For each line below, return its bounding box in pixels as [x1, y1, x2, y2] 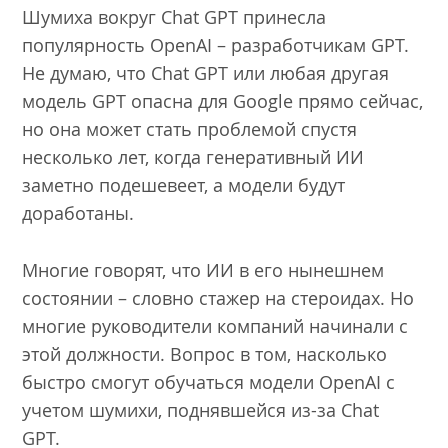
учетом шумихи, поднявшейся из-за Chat [22, 397, 380, 422]
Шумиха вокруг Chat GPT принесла [22, 4, 327, 29]
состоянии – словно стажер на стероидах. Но [22, 285, 415, 310]
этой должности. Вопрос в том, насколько [22, 341, 388, 366]
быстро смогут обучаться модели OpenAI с [22, 369, 396, 394]
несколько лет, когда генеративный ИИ [22, 144, 365, 169]
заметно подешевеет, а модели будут [22, 172, 346, 197]
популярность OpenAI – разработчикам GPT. [22, 32, 410, 57]
